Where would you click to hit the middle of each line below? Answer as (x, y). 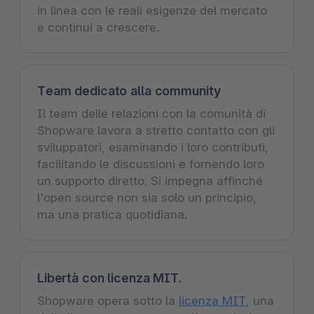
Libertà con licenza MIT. (109, 278)
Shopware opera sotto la (108, 300)
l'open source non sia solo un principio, (147, 197)
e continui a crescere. (98, 27)
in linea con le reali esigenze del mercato (152, 10)
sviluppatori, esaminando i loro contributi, (153, 147)
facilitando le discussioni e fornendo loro (151, 164)
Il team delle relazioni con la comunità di (151, 113)
